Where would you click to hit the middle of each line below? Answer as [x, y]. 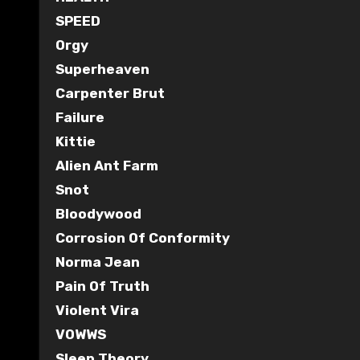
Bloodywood [98, 213]
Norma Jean [98, 262]
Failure [80, 117]
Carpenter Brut [110, 93]
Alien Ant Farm [107, 165]
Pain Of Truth [102, 286]
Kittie [76, 141]
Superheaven [102, 69]
